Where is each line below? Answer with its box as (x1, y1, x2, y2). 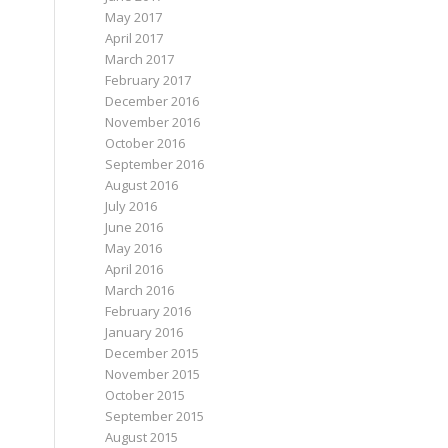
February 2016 (105, 302, 192, 320)
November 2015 (105, 365, 201, 383)
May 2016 (105, 239, 163, 257)
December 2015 (105, 344, 200, 362)
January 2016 (105, 323, 184, 341)
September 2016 (105, 155, 205, 173)
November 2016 (105, 113, 201, 131)
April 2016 (105, 260, 164, 278)
